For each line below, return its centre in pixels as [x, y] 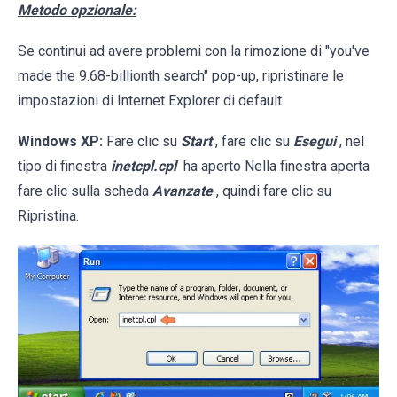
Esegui [315, 142]
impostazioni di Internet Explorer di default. [151, 101]
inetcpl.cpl [144, 167]
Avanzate [183, 191]
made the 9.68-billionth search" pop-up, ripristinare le [181, 76]
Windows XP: [60, 142]
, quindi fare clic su [274, 191]
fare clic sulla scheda [85, 191]
